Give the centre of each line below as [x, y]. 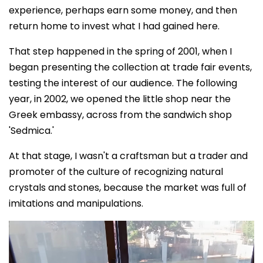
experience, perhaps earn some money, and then [123, 11]
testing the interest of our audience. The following [123, 83]
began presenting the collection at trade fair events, [130, 68]
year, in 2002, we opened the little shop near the [120, 99]
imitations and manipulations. [76, 204]
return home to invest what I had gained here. [114, 26]
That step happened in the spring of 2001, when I [120, 52]
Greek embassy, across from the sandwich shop [120, 115]
